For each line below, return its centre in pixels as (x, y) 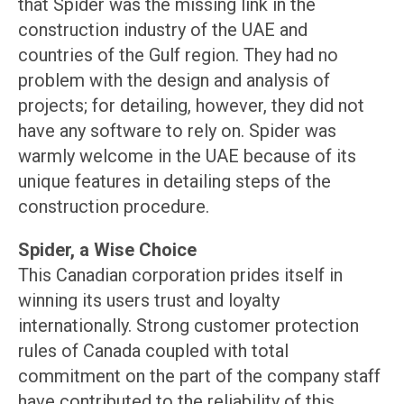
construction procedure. (114, 207)
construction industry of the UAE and (163, 30)
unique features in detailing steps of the (174, 182)
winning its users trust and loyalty (149, 301)
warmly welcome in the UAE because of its (187, 156)
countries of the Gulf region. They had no (178, 55)
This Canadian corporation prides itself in (180, 275)
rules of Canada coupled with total (153, 351)
